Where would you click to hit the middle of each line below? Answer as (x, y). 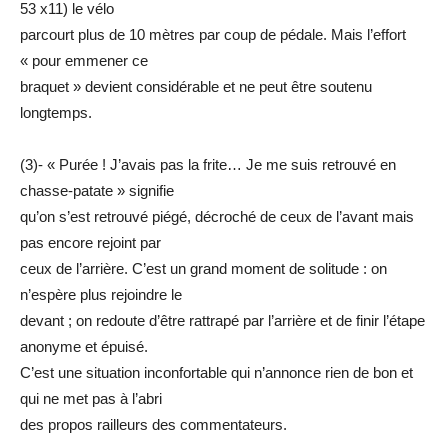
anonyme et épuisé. (84, 347)
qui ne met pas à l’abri (91, 399)
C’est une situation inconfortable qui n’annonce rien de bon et (216, 373)
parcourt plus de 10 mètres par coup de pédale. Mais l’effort (213, 35)
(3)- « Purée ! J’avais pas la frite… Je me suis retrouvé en (208, 165)
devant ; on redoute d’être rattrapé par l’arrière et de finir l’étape (222, 321)
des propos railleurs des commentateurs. (153, 425)
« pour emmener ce (84, 61)
